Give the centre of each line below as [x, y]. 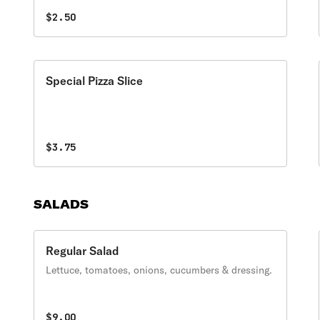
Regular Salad [83, 251]
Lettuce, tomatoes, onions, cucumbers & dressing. [159, 270]
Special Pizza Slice [95, 81]
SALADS [61, 204]
